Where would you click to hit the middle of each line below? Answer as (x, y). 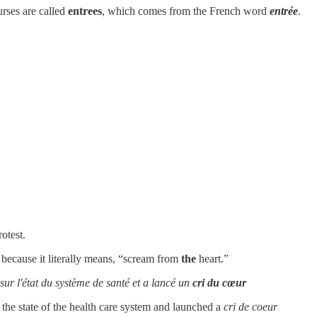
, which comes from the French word (186, 11)
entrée (284, 11)
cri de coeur (250, 306)
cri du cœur (219, 282)
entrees (85, 11)
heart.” (212, 258)
